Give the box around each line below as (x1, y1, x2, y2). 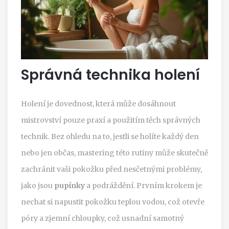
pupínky (54, 180, 85, 190)
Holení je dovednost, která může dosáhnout (21, 99, 176, 108)
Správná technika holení (21, 64, 200, 85)
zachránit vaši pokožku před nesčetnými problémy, (21, 164, 202, 174)
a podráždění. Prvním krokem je (85, 180, 202, 190)
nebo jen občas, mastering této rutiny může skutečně (21, 148, 208, 157)
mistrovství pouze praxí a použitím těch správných (21, 115, 200, 125)
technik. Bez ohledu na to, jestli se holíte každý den (21, 131, 199, 141)
